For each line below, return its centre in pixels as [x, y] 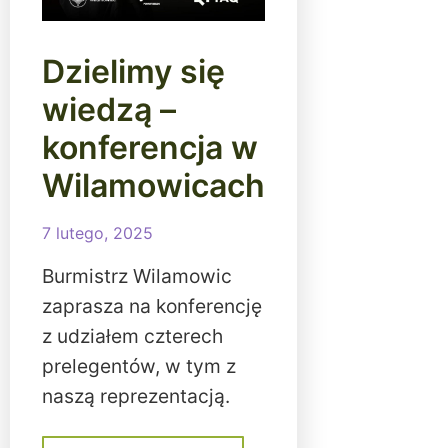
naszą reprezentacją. [136, 396]
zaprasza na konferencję [152, 306]
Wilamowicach [153, 186]
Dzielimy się [133, 72]
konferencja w [150, 148]
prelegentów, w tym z [139, 366]
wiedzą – [109, 110]
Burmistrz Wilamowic [137, 276]
